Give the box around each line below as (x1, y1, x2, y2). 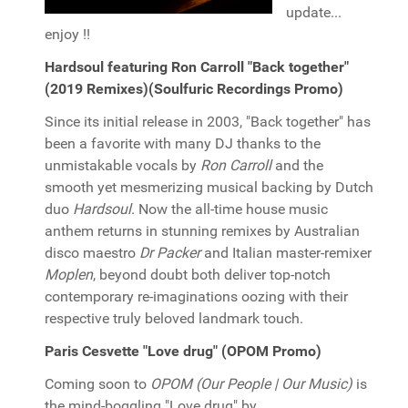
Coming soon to (45, 375, 150, 393)
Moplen (45, 266, 93, 283)
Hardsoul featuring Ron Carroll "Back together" (45, 58, 349, 76)
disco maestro (45, 244, 139, 261)
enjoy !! (45, 25, 90, 43)
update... (286, 4, 342, 21)
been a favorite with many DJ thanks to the (45, 135, 321, 152)
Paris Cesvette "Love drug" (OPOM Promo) (45, 342, 321, 360)
